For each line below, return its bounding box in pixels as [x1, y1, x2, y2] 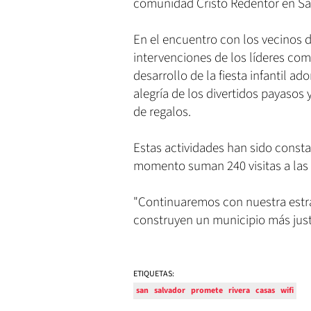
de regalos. [133, 103, 191, 122]
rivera [228, 285, 250, 297]
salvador [154, 285, 185, 297]
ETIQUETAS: [133, 268, 174, 280]
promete [191, 285, 223, 297]
